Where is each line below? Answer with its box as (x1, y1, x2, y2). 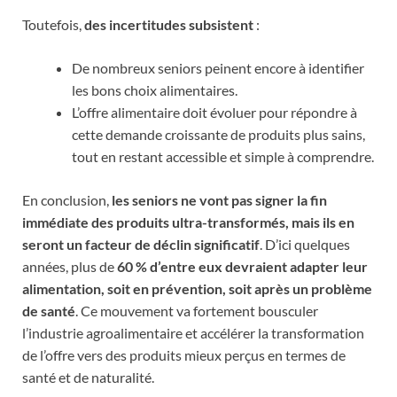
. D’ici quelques (260, 235, 350, 253)
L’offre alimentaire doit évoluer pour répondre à (72, 103, 357, 121)
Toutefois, (22, 15, 84, 33)
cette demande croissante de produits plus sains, (72, 125, 365, 143)
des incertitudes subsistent (84, 15, 253, 33)
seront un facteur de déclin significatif (22, 235, 260, 253)
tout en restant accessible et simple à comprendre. (72, 147, 374, 165)
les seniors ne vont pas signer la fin (112, 191, 327, 208)
